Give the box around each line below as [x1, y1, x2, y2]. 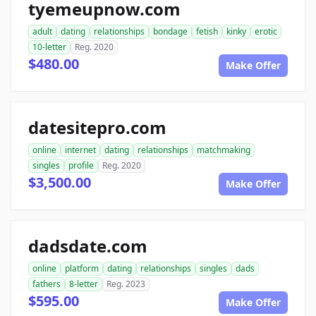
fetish [196, 25, 218, 38]
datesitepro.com [28, 116, 166, 140]
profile [68, 159, 94, 172]
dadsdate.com [28, 234, 147, 258]
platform [65, 262, 99, 275]
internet [65, 144, 96, 157]
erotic [255, 25, 277, 38]
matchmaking [197, 144, 250, 157]
